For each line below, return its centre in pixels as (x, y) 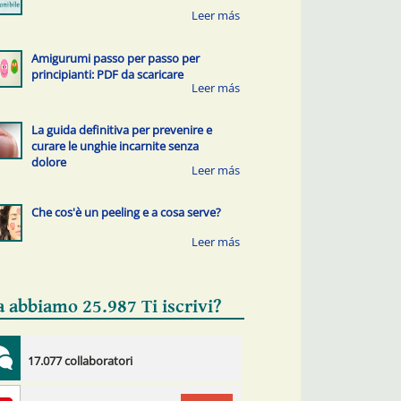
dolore (48, 162)
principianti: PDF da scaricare (107, 74)
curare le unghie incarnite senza (115, 145)
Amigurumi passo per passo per (115, 58)
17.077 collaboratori (80, 361)
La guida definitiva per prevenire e (121, 129)
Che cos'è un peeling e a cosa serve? (126, 213)
